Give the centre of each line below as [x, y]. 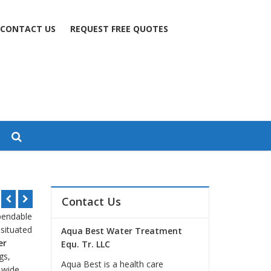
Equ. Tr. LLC [86, 244]
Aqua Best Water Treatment [122, 230]
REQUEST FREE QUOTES [119, 28]
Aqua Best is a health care [113, 264]
